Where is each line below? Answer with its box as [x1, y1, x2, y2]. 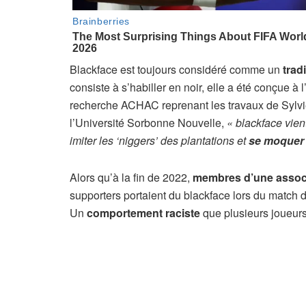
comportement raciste [87, 204, 200, 221]
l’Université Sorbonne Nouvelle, [70, 114, 227, 130]
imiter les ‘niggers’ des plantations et [70, 132, 249, 148]
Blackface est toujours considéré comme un [70, 61, 280, 77]
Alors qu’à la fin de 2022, [70, 169, 193, 185]
